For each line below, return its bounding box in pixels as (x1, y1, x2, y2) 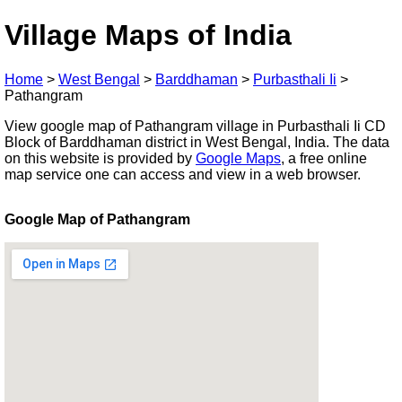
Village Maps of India (4, 19, 292, 52)
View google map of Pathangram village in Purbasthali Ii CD (4, 118, 386, 134)
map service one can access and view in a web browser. (4, 166, 361, 182)
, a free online (281, 150, 367, 166)
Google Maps (196, 150, 281, 166)
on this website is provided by (4, 150, 196, 166)
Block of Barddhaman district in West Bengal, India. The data (4, 134, 389, 150)
